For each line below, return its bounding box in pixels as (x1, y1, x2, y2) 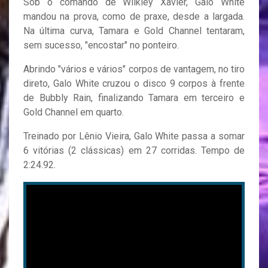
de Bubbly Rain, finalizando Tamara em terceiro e (23, 92, 245, 104)
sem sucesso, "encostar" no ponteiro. (23, 39, 179, 51)
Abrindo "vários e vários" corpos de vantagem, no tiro (23, 63, 245, 75)
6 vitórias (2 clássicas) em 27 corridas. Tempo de (23, 145, 245, 157)
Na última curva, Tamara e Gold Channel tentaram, (23, 25, 245, 37)
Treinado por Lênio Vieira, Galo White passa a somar (23, 130, 245, 142)
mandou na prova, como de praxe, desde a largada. (23, 11, 245, 23)
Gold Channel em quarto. (23, 106, 124, 118)
